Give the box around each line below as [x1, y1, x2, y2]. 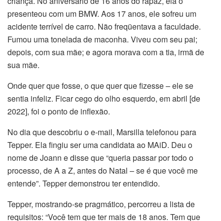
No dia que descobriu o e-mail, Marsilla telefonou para [7, 126, 196, 138]
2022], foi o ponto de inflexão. [7, 106, 110, 117]
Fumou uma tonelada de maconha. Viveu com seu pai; [7, 34, 197, 45]
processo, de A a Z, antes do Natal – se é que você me [7, 165, 198, 177]
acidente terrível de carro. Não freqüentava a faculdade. [7, 21, 201, 33]
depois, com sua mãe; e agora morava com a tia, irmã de [7, 46, 204, 58]
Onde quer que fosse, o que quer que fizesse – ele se [7, 80, 193, 92]
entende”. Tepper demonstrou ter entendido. [7, 178, 160, 189]
